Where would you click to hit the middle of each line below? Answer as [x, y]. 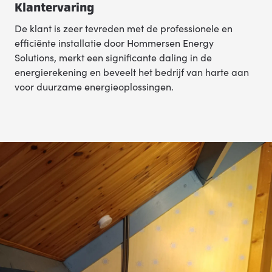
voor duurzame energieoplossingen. [94, 86]
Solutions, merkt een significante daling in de [113, 57]
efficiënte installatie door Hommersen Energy [114, 42]
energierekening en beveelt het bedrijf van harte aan [132, 72]
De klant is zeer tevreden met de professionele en [124, 28]
